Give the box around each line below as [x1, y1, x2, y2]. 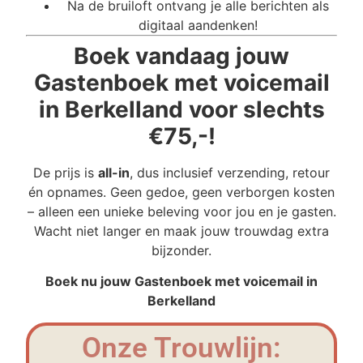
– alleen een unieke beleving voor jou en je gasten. [27, 203, 336, 220]
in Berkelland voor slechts [38, 95, 325, 123]
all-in [98, 164, 130, 181]
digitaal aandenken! [138, 16, 258, 33]
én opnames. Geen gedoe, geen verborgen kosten [28, 183, 335, 200]
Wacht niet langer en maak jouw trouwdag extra [34, 222, 329, 239]
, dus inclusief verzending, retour [130, 164, 330, 181]
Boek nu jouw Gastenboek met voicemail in [45, 273, 318, 290]
